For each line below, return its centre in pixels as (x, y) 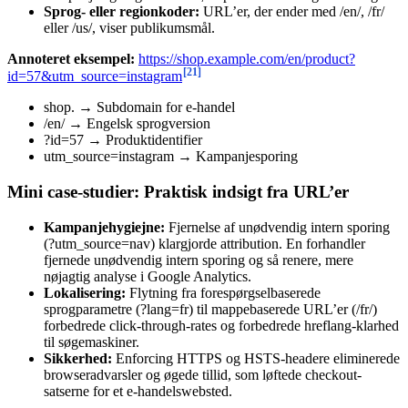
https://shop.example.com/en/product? (247, 58)
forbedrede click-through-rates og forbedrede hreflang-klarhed (221, 325)
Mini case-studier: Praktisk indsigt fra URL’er (178, 191)
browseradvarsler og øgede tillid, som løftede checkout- (203, 374)
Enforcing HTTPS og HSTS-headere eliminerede (256, 358)
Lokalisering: (85, 292)
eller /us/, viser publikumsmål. (129, 27)
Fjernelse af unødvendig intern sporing (277, 227)
